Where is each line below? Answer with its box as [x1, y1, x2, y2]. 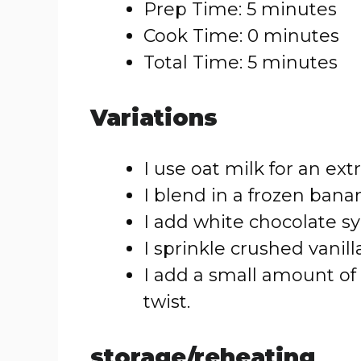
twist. [143, 291, 190, 313]
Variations [90, 104, 218, 131]
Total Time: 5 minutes [143, 52, 338, 73]
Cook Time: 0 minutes [143, 25, 339, 47]
